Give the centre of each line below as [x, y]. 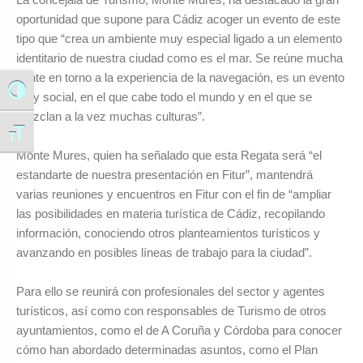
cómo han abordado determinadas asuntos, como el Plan [167, 350]
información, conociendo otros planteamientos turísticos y [168, 233]
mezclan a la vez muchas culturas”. [111, 116]
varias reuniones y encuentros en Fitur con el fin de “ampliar [174, 194]
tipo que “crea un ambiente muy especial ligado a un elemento [179, 38]
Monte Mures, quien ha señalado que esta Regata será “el [169, 156]
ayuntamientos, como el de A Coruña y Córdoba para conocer [179, 331]
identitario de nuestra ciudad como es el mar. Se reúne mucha [179, 58]
